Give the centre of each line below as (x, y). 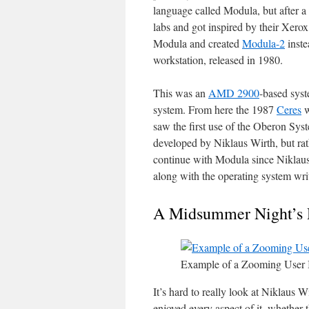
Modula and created (198, 43)
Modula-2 (263, 43)
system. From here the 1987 (215, 109)
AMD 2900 (234, 93)
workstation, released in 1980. (218, 60)
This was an (181, 93)
